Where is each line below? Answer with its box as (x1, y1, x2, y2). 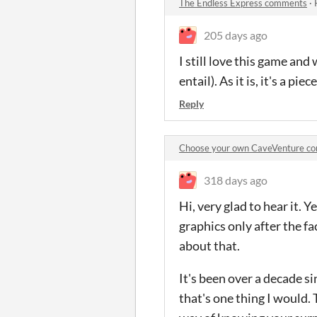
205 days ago (204, 28, 267, 42)
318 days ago (204, 173, 267, 187)
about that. (179, 237, 240, 253)
